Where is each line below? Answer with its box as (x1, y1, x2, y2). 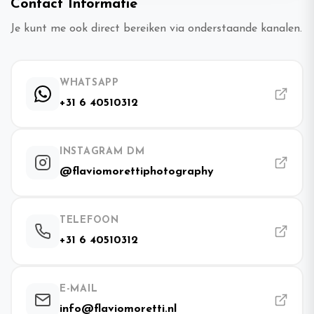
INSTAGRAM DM (60, 146, 145, 157)
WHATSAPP (60, 77, 119, 88)
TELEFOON (60, 214, 119, 226)
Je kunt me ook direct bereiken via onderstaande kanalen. (11, 22, 302, 34)
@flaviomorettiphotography (60, 165, 214, 177)
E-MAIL (60, 283, 98, 294)
